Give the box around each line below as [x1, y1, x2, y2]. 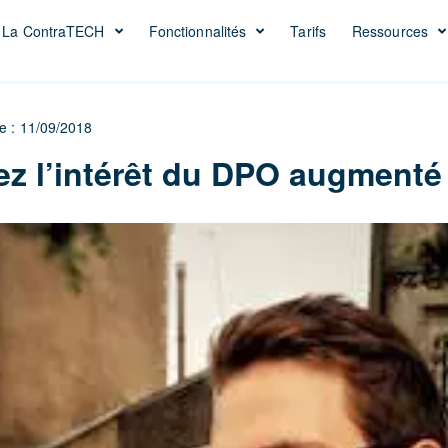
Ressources [351, 21, 428, 41]
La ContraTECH [2, 21, 105, 41]
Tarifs [290, 21, 326, 41]
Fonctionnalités [148, 21, 247, 41]
